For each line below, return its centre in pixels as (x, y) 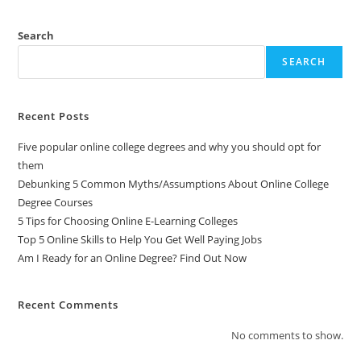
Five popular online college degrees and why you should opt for (170, 147)
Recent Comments (68, 305)
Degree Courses (56, 202)
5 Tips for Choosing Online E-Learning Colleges (128, 221)
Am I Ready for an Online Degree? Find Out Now (133, 258)
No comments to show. (287, 335)
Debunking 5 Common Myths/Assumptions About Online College (174, 184)
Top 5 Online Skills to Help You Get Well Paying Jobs (140, 239)
